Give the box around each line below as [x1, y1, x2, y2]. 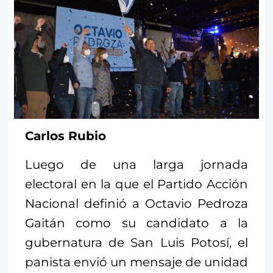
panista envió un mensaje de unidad [25, 254, 248, 269]
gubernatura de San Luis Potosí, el [25, 235, 248, 250]
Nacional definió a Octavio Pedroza [25, 196, 248, 211]
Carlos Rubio [25, 128, 106, 143]
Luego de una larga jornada [25, 157, 248, 172]
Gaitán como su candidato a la [25, 215, 248, 230]
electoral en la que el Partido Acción [25, 176, 248, 191]
